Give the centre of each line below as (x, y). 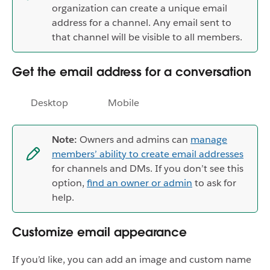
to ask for (214, 183)
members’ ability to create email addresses (148, 154)
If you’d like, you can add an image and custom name (132, 260)
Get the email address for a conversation (132, 72)
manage (209, 140)
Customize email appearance (99, 232)
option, (69, 183)
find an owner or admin (140, 183)
